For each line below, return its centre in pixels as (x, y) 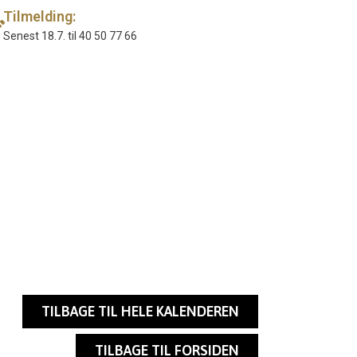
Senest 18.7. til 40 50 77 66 (70, 36)
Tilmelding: (39, 17)
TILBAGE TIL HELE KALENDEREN (140, 312)
